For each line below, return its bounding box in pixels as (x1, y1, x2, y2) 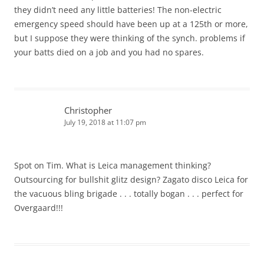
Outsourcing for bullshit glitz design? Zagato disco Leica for (14, 174, 248, 186)
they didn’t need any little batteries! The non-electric (14, 4, 222, 16)
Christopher (64, 104, 112, 117)
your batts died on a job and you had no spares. (14, 47, 204, 58)
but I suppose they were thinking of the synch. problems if (14, 32, 245, 44)
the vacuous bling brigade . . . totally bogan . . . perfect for (14, 188, 243, 200)
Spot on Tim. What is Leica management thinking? (14, 160, 211, 171)
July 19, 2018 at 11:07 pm (64, 117, 146, 128)
